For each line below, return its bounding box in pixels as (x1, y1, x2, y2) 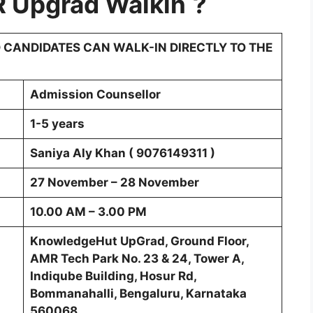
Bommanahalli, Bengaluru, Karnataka (29, 286, 247, 300)
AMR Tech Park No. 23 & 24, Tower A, (29, 251, 244, 265)
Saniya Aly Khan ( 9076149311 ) (29, 145, 215, 160)
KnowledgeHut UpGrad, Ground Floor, (29, 233, 249, 248)
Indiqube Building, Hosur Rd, (29, 268, 196, 283)
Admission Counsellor (29, 87, 161, 101)
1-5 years (29, 116, 85, 131)
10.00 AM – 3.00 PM (29, 204, 147, 219)
